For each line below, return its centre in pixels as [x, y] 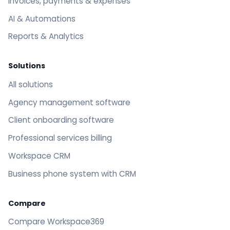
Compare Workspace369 [56, 222]
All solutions [31, 84]
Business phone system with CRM [72, 174]
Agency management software [69, 102]
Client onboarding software [61, 120]
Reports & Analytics [46, 36]
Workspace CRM [39, 156]
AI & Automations [42, 18]
